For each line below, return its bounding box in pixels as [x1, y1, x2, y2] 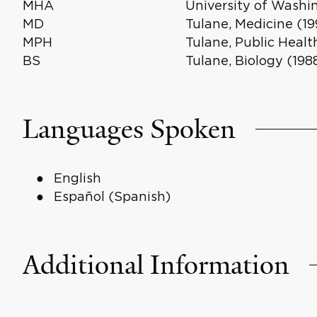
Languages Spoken [22, 112, 236, 146]
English [53, 171, 101, 185]
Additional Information [22, 248, 289, 282]
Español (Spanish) [53, 190, 171, 203]
